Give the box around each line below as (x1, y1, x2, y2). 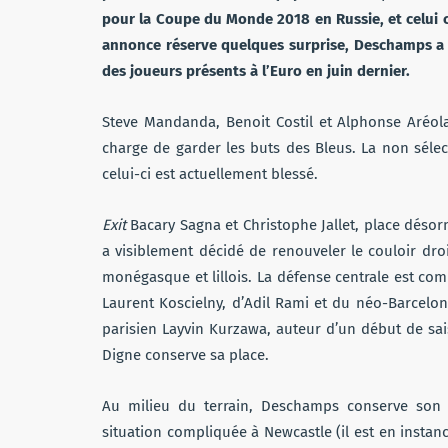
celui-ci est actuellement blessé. (102, 164, 318, 183)
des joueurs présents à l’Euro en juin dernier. (102, 61, 410, 80)
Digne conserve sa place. (102, 345, 269, 364)
